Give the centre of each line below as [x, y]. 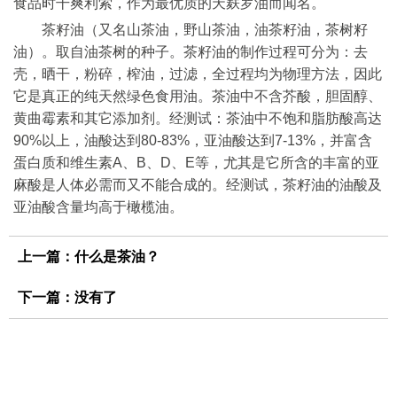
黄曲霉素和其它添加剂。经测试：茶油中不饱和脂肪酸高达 [198, 119]
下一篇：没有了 [67, 298]
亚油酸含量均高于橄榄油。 [98, 207]
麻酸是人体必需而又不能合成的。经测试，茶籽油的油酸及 [198, 185]
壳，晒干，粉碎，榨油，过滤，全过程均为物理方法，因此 [198, 74]
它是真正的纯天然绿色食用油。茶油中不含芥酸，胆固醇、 [198, 97]
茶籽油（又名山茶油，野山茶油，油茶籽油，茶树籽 [205, 30]
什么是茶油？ [117, 257]
